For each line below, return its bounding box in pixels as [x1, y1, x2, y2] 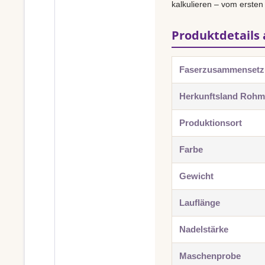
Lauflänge [179, 198, 220, 208]
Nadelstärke [179, 224, 228, 234]
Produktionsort [179, 118, 242, 128]
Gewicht [179, 171, 214, 181]
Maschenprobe [179, 251, 241, 261]
